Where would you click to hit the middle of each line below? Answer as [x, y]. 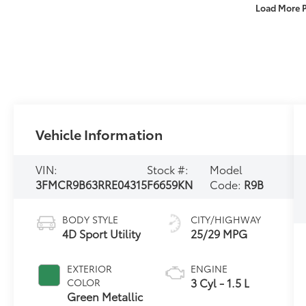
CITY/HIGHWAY [225, 219]
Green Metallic [105, 296]
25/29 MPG [219, 233]
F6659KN [170, 184]
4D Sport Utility [102, 233]
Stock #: [168, 169]
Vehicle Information [99, 134]
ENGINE [209, 268]
